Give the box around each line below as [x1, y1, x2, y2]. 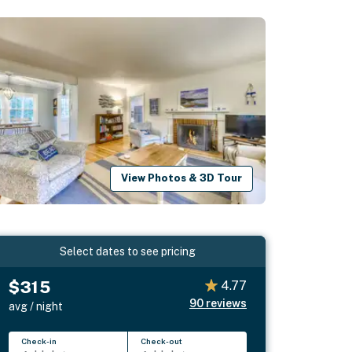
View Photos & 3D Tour [121, 172, 243, 185]
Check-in [21, 335, 57, 346]
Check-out [141, 335, 183, 346]
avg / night [9, 299, 64, 313]
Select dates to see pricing [60, 244, 196, 258]
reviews [205, 296, 247, 310]
